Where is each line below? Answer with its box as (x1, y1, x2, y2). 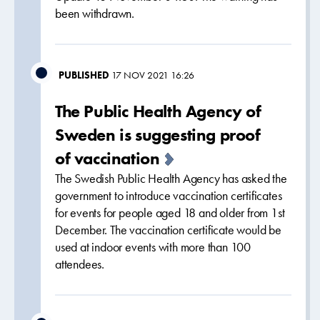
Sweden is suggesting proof (55, 124, 261, 146)
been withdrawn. (55, 6, 135, 21)
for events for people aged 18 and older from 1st (55, 205, 285, 221)
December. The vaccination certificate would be (55, 222, 281, 238)
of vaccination (55, 147, 160, 169)
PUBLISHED (59, 69, 111, 81)
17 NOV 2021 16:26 (111, 69, 194, 81)
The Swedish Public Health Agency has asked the (55, 171, 287, 186)
